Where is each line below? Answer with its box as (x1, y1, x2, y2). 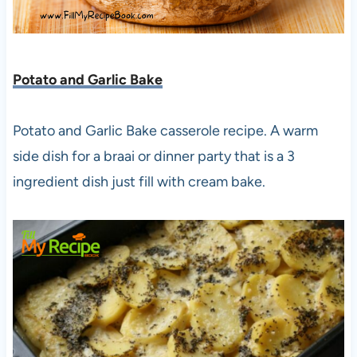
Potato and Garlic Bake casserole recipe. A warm (12, 121, 318, 139)
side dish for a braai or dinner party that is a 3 (12, 147, 295, 165)
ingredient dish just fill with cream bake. (12, 172, 265, 190)
